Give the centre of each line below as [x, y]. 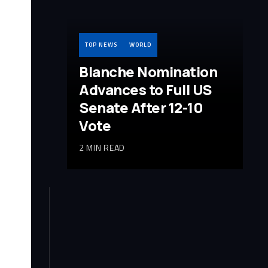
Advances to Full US [145, 89]
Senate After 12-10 [141, 107]
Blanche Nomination [148, 71]
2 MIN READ [102, 147]
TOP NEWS [101, 44]
